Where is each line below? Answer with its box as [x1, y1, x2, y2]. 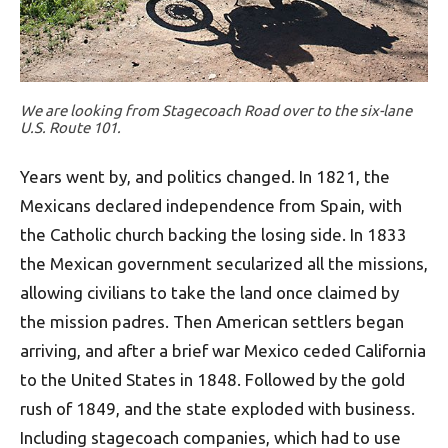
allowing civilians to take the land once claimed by [20, 283, 399, 303]
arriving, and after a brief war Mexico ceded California [20, 341, 426, 361]
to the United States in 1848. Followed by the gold [20, 370, 405, 390]
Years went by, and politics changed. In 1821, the [20, 167, 390, 187]
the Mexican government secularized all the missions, [20, 254, 428, 274]
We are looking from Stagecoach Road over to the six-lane [20, 102, 412, 120]
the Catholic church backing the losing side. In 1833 [20, 225, 407, 245]
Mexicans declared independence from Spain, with [20, 196, 402, 216]
